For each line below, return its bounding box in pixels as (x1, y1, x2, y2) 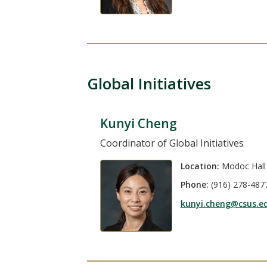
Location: (180, 160, 219, 172)
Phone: (180, 179, 209, 191)
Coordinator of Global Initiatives (100, 136, 244, 150)
